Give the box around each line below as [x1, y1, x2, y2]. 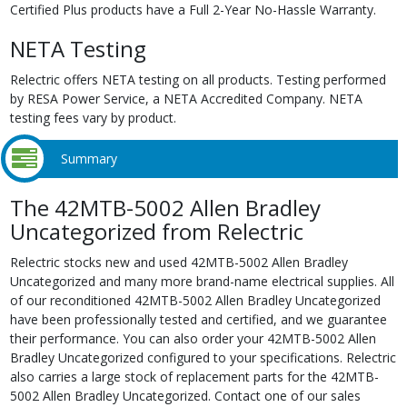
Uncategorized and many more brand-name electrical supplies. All [9, 272, 394, 290]
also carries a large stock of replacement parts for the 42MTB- [9, 367, 379, 385]
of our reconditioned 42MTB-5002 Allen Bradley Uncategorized [9, 291, 381, 309]
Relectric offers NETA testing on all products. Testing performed [9, 70, 386, 88]
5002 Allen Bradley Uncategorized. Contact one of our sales [9, 386, 361, 404]
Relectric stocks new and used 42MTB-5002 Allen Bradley [9, 253, 348, 271]
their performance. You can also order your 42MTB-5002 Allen [9, 329, 376, 347]
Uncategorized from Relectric [9, 215, 303, 246]
